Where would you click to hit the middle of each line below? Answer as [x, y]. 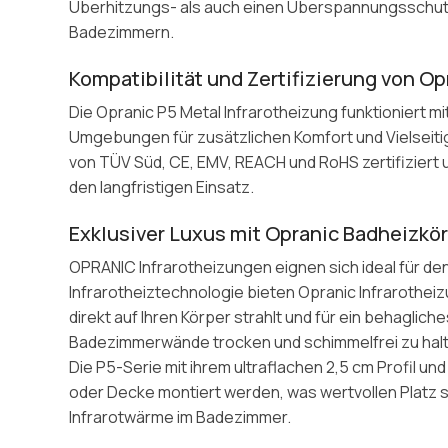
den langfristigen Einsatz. [162, 186]
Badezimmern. [122, 31]
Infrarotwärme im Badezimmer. [180, 416]
